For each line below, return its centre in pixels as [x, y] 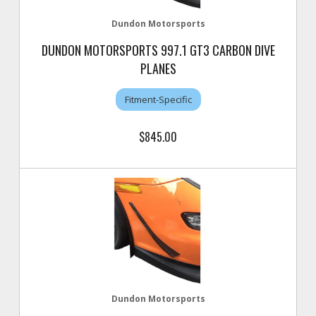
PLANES [158, 68]
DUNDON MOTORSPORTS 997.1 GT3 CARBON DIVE [158, 50]
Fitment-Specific [158, 99]
